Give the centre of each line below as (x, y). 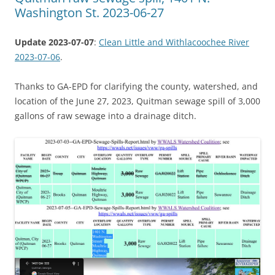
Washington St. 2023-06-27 (89, 12)
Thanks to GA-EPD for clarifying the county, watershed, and (136, 86)
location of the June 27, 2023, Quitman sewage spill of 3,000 (137, 101)
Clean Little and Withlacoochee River (174, 42)
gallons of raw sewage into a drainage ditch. (106, 115)
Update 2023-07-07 (54, 42)
